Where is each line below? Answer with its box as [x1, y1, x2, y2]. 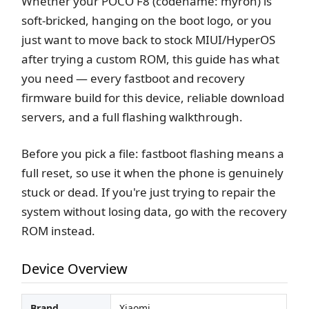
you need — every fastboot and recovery [21, 70, 246, 86]
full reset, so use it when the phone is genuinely [21, 164, 284, 181]
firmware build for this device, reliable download [21, 89, 285, 106]
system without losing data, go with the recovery [21, 203, 288, 219]
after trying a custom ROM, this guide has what [21, 50, 280, 67]
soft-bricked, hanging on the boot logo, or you [21, 12, 272, 28]
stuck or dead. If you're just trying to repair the [21, 183, 277, 200]
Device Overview [21, 259, 128, 278]
